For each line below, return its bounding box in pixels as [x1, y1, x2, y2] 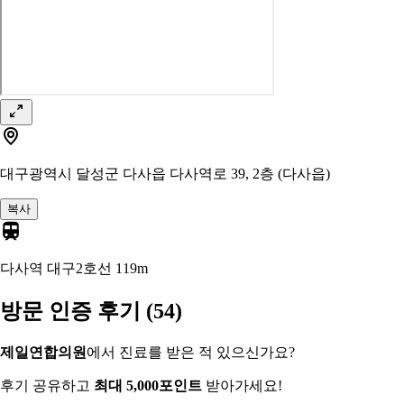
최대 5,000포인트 [94, 378, 202, 394]
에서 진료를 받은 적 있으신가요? [87, 344, 295, 361]
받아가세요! [202, 378, 282, 394]
